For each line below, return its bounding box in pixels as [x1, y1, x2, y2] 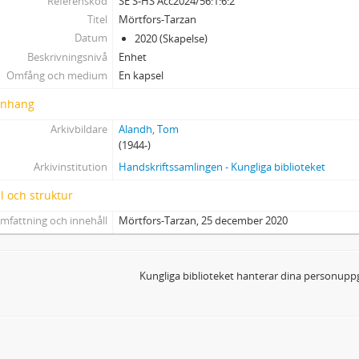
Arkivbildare [50, 122, 107, 136]
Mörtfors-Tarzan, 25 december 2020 [119, 213, 288, 228]
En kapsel [119, 68, 164, 83]
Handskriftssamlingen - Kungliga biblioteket [119, 159, 326, 174]
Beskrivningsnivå [26, 50, 107, 64]
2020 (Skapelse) [135, 31, 208, 46]
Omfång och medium [6, 68, 107, 83]
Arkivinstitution [33, 159, 107, 174]
